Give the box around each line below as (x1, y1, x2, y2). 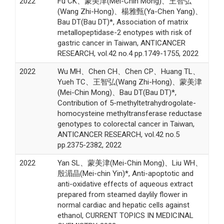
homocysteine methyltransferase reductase (57, 108, 202, 118)
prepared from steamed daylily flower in (57, 189, 187, 199)
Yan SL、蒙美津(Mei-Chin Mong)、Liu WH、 (57, 158, 202, 167)
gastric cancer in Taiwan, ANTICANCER (57, 38, 185, 47)
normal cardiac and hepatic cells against (57, 200, 189, 209)
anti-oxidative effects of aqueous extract (57, 179, 193, 188)
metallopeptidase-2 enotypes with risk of (57, 27, 192, 37)
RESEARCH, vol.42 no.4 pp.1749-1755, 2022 (57, 48, 198, 58)
